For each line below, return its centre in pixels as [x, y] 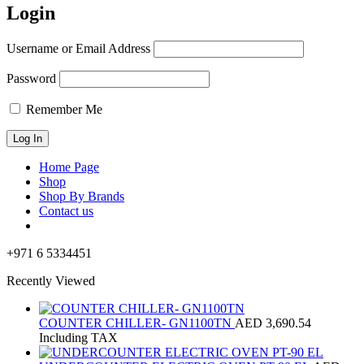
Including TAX [78, 337]
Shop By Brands [82, 196]
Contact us [66, 210]
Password [31, 78]
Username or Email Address [78, 48]
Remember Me [63, 109]
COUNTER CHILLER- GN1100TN [137, 323]
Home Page [69, 167]
